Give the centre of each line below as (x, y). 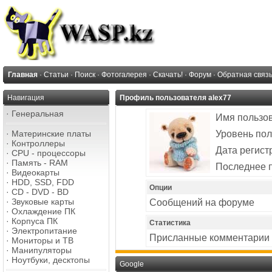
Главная (23, 75)
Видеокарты (36, 172)
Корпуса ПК (35, 221)
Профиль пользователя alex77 (175, 98)
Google (132, 264)
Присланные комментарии (209, 238)
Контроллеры (38, 143)
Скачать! (168, 75)
